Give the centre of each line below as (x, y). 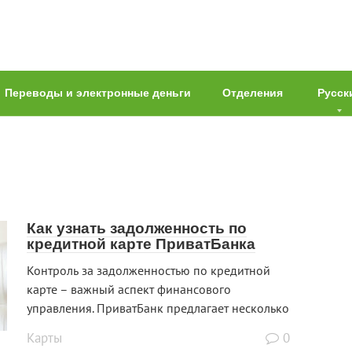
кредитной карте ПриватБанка (141, 244)
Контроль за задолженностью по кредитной (148, 271)
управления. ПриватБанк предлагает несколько (158, 308)
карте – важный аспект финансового (129, 290)
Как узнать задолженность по (137, 229)
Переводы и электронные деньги (98, 93)
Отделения (253, 93)
